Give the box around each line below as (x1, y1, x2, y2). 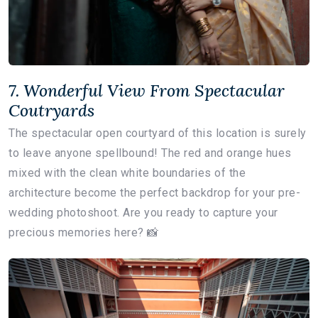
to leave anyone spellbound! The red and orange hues (9, 146, 292, 160)
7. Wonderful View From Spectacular (9, 79, 285, 102)
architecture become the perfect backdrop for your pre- (9, 186, 300, 200)
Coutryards (9, 99, 94, 121)
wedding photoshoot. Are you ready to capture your (9, 206, 278, 220)
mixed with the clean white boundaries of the (9, 166, 246, 180)
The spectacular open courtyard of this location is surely (9, 126, 307, 141)
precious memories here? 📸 (9, 226, 159, 240)
